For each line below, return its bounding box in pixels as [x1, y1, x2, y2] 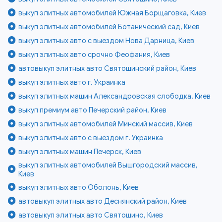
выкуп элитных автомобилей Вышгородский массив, [18, 161, 198, 170]
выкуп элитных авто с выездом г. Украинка [18, 133, 164, 143]
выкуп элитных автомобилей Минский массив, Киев [18, 119, 193, 129]
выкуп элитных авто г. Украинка [18, 78, 126, 87]
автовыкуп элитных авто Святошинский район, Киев [18, 64, 197, 73]
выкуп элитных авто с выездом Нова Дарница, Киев [18, 36, 195, 46]
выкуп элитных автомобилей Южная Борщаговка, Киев [18, 8, 207, 18]
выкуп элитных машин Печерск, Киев [18, 147, 142, 157]
